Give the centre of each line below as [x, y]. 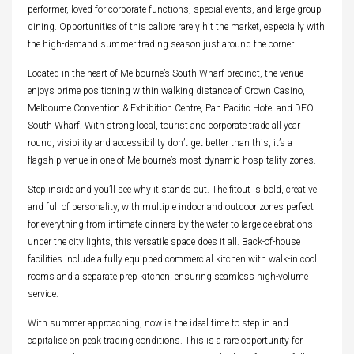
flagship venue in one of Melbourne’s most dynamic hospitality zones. [172, 161]
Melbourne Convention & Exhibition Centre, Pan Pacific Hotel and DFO [171, 109]
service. [43, 294]
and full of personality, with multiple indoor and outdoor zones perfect [171, 207]
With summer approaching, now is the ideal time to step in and [158, 324]
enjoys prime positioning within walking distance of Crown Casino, [166, 91]
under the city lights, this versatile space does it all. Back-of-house [164, 242]
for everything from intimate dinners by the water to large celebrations [170, 225]
